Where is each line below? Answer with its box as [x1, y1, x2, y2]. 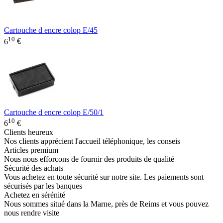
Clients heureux [4, 128, 53, 137]
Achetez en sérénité [4, 191, 65, 200]
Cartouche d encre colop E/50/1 [4, 108, 104, 116]
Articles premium [4, 146, 58, 155]
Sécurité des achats [4, 164, 63, 173]
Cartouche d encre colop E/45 [4, 26, 98, 35]
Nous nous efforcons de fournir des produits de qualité [4, 155, 174, 164]
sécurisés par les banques [4, 182, 82, 191]
